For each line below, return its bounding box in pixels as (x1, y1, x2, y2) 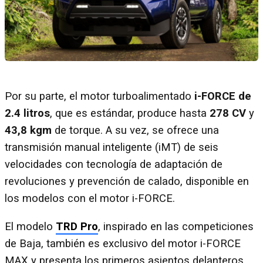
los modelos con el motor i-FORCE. (5, 192, 175, 205)
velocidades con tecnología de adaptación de (5, 158, 222, 171)
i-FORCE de (194, 90, 251, 103)
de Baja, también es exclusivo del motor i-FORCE (5, 237, 241, 250)
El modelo (5, 220, 56, 233)
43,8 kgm (5, 124, 52, 137)
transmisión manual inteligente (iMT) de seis (5, 141, 218, 154)
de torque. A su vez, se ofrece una (52, 124, 219, 137)
